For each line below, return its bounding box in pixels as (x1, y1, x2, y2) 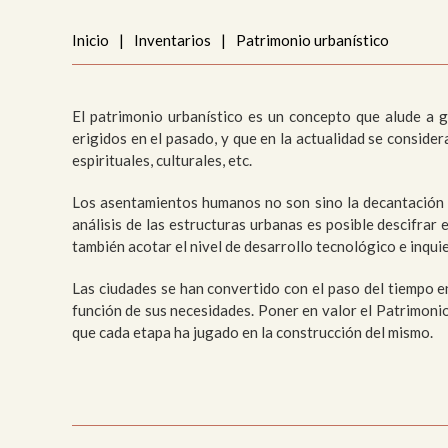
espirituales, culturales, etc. (72, 150, 252, 169)
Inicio (72, 30, 109, 49)
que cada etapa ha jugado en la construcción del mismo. (72, 322, 433, 341)
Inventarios (134, 30, 211, 49)
